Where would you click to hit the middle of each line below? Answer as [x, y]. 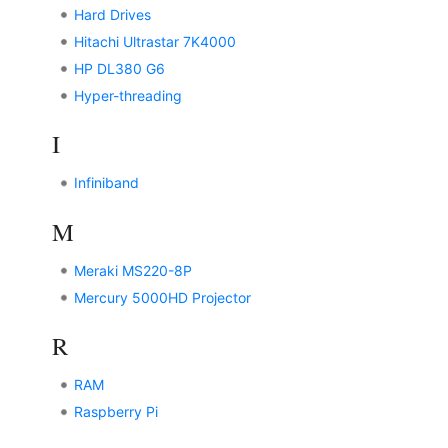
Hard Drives [112, 14]
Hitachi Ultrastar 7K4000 [154, 41]
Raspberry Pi [115, 412]
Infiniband [106, 183]
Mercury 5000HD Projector [162, 297]
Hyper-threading [127, 95]
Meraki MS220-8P [132, 270]
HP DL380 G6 [119, 68]
